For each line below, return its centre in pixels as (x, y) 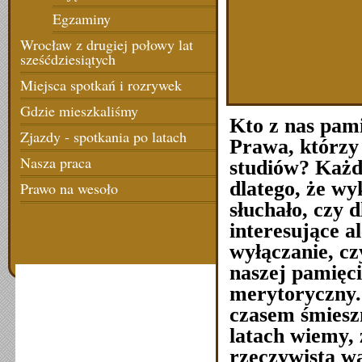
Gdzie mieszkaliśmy (79, 111)
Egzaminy (82, 19)
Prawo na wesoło (69, 188)
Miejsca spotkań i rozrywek (101, 85)
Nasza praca (56, 162)
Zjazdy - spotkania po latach (103, 137)
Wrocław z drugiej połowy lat (107, 44)
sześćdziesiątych (68, 59)
